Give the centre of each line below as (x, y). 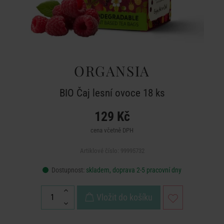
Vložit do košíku (124, 197)
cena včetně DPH (112, 130)
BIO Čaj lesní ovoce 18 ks (112, 93)
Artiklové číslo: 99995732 (112, 151)
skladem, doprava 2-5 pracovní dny (134, 170)
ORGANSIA (112, 71)
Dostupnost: (68, 170)
